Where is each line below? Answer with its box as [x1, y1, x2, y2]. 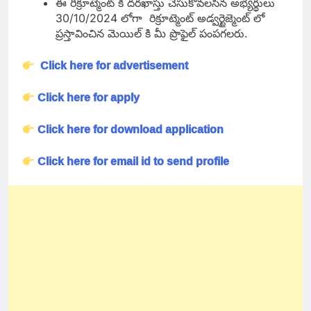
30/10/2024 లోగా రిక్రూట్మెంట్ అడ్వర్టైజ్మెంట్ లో [56, 11, 264, 26]
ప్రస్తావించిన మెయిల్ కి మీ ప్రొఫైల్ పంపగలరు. [56, 26, 248, 41]
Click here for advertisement [40, 55, 192, 76]
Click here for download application [37, 119, 224, 140]
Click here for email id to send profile [37, 151, 230, 172]
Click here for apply [37, 87, 140, 108]
